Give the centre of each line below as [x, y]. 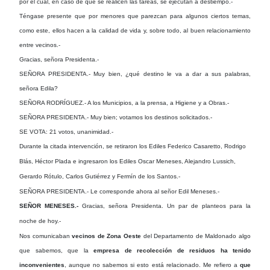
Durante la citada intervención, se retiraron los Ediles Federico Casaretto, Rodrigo [133, 146]
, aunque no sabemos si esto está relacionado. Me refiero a [152, 265]
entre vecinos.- [40, 45]
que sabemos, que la [56, 250]
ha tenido [235, 250]
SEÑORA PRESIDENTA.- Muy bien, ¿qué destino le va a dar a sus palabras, [135, 74]
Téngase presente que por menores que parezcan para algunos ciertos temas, [135, 16]
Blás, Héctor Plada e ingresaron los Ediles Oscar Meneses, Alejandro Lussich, [127, 161]
